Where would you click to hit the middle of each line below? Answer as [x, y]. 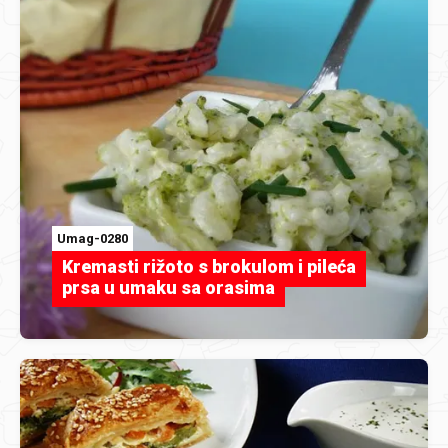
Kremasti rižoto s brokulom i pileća [209, 266]
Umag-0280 [92, 238]
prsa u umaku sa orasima [168, 287]
